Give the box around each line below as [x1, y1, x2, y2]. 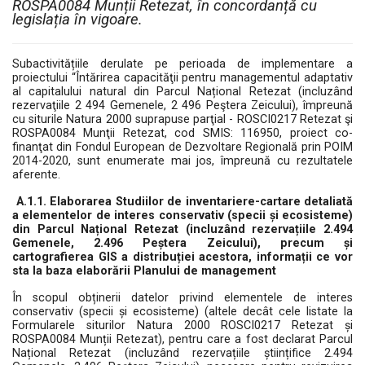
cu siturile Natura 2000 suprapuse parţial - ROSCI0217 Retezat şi [12, 112, 353, 126]
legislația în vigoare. [12, 11, 143, 29]
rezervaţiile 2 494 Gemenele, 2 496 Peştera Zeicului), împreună [12, 99, 353, 112]
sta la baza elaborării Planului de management [12, 264, 276, 278]
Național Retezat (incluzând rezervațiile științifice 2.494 [12, 346, 353, 360]
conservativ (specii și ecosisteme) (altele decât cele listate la [12, 305, 353, 319]
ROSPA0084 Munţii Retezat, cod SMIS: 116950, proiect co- [12, 126, 353, 140]
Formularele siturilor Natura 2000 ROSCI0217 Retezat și [12, 319, 353, 332]
